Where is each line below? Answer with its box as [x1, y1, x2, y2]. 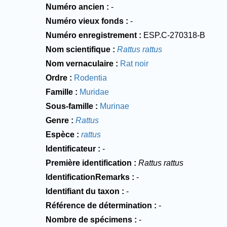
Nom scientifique [46, 45, 111, 54]
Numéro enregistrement [46, 30, 137, 40]
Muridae [80, 87, 109, 96]
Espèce [46, 130, 75, 139]
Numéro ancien [46, 2, 105, 11]
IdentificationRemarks [46, 172, 130, 181]
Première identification [46, 158, 132, 167]
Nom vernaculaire [46, 59, 114, 68]
